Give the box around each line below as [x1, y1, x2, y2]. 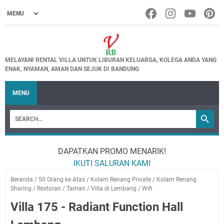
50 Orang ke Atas [38, 176, 85, 183]
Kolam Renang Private [90, 176, 151, 183]
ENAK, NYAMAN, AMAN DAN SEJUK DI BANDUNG [5, 65, 139, 72]
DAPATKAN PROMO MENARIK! [58, 146, 166, 156]
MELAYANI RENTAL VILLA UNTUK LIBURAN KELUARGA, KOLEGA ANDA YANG [5, 56, 216, 63]
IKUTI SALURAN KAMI [73, 158, 150, 168]
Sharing [10, 185, 31, 192]
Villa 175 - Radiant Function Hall [10, 200, 183, 214]
